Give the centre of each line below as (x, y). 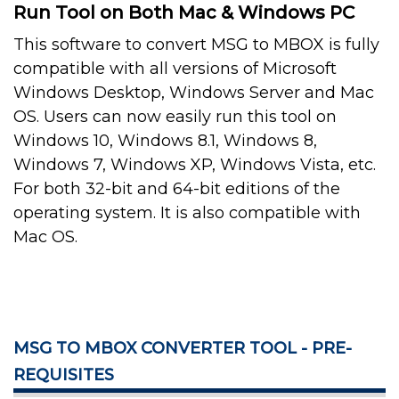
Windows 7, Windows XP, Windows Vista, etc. (195, 165)
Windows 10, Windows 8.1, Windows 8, (165, 141)
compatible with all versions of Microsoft (175, 69)
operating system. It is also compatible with (187, 213)
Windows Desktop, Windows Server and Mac (194, 93)
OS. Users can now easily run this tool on (175, 117)
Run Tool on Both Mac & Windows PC (184, 13)
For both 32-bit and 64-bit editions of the (177, 189)
